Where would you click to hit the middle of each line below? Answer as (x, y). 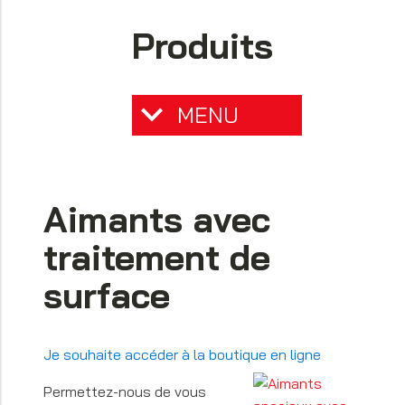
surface (107, 296)
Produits (202, 46)
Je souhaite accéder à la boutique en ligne (182, 355)
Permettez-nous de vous (125, 392)
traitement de (157, 258)
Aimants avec (157, 220)
